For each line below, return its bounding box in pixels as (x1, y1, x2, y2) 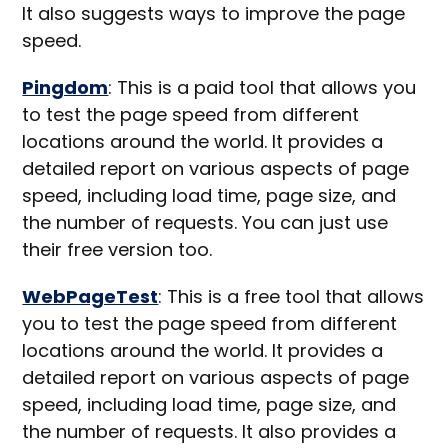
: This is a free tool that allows (158, 284, 425, 310)
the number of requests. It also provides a (22, 419, 397, 445)
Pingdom (22, 75, 109, 101)
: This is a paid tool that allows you (108, 75, 417, 101)
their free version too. (22, 237, 213, 263)
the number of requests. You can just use (22, 210, 389, 236)
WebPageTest (22, 284, 159, 310)
